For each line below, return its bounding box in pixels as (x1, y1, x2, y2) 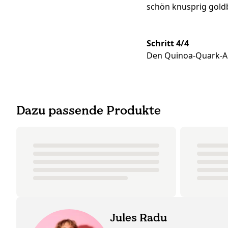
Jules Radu (110, 211, 167, 225)
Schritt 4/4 (147, 38, 189, 49)
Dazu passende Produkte (16, 103, 161, 118)
